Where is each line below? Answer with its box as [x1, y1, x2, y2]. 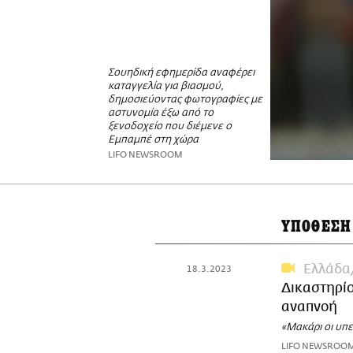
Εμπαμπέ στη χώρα [108, 135, 199, 146]
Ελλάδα [303, 262, 351, 278]
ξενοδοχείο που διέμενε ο [108, 121, 232, 132]
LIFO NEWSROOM [108, 150, 183, 161]
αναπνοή [281, 299, 337, 316]
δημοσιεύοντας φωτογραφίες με [108, 95, 262, 106]
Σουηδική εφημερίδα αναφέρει [108, 68, 255, 79]
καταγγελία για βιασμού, [108, 81, 224, 92]
